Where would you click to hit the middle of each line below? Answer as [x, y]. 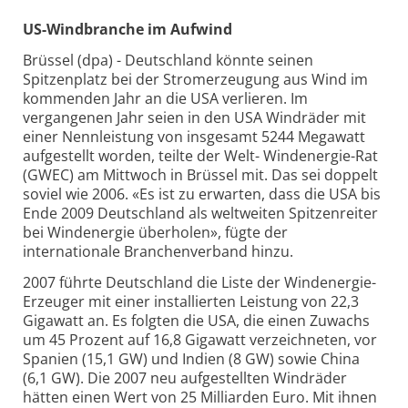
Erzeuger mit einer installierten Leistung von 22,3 [191, 301]
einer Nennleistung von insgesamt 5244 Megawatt [194, 137]
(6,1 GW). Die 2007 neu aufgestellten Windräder [185, 377]
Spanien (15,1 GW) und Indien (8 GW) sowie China [191, 358]
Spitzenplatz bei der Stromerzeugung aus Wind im [195, 80]
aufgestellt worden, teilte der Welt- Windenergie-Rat [200, 156]
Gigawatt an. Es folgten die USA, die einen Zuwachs [196, 320]
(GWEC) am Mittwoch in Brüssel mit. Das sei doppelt [200, 175]
